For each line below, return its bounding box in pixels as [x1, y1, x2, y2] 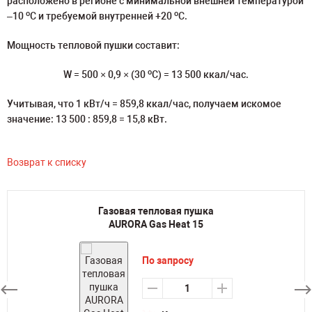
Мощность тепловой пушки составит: [7, 40, 180, 51]
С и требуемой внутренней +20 [30, 10, 174, 22]
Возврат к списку [7, 157, 86, 168]
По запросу [142, 255, 194, 266]
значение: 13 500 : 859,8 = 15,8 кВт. [7, 114, 167, 125]
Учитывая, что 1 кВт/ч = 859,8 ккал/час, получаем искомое [7, 98, 281, 109]
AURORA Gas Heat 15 [109, 219, 203, 230]
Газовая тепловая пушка [98, 205, 214, 217]
